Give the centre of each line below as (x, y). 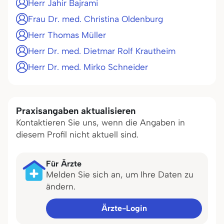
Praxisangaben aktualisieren (76, 111)
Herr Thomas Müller (67, 35)
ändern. (61, 186)
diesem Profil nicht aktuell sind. (77, 134)
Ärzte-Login (124, 208)
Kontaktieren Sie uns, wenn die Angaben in (100, 122)
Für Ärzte (64, 163)
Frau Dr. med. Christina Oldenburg (95, 19)
